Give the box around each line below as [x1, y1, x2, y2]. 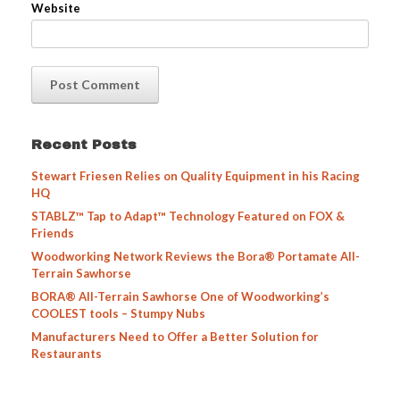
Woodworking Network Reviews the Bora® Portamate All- [31, 249, 360, 264]
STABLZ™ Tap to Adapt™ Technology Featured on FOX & [31, 209, 345, 224]
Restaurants [31, 346, 102, 362]
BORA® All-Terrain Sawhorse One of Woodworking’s [31, 289, 329, 304]
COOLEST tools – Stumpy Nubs [31, 306, 205, 321]
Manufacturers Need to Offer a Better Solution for [31, 329, 319, 345]
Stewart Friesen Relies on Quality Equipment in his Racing [31, 169, 360, 184]
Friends [31, 226, 74, 241]
